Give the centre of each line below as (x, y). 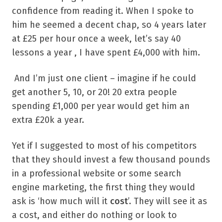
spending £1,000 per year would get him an (101, 106)
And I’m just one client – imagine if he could (104, 78)
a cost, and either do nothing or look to (94, 215)
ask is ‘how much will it (61, 201)
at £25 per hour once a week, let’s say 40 (96, 38)
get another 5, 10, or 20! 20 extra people (94, 92)
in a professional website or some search (97, 173)
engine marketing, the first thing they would (104, 187)
